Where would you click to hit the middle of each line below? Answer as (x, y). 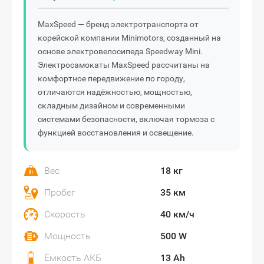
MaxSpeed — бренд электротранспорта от (118, 24)
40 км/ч (177, 214)
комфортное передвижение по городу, (111, 79)
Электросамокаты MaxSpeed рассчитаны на (124, 65)
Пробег (60, 193)
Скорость (65, 214)
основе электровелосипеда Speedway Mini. (120, 52)
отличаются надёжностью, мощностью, (115, 92)
